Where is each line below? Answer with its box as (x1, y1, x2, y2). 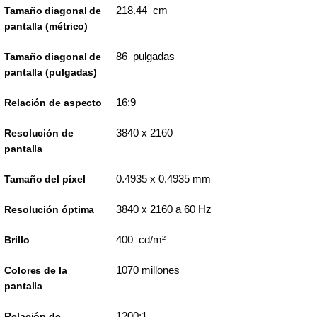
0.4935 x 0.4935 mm (115, 172, 211, 185)
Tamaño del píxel (4, 173, 86, 185)
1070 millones (115, 263, 180, 276)
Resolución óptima (4, 203, 95, 215)
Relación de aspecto (4, 96, 103, 108)
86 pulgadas (115, 50, 175, 62)
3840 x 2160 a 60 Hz (115, 202, 212, 215)
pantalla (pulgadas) (4, 66, 98, 78)
